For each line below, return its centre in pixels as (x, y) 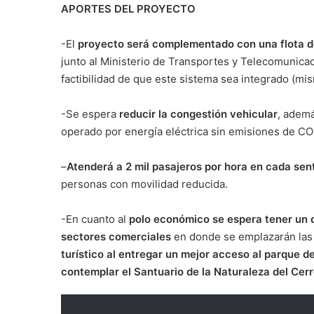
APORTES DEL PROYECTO (128, 8)
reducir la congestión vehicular (198, 114)
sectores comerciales (116, 236)
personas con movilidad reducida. (144, 184)
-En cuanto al (95, 219)
